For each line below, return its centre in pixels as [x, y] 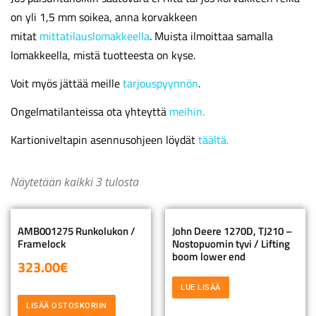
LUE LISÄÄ [201, 287]
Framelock [42, 243]
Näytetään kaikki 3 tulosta [75, 182]
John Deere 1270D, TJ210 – [232, 231]
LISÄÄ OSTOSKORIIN [67, 305]
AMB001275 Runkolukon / [77, 231]
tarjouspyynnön [160, 84]
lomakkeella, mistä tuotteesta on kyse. [103, 55]
